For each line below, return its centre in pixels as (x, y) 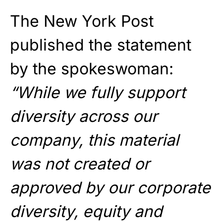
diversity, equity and (86, 211)
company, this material (94, 140)
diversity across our (84, 116)
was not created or (80, 164)
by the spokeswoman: (92, 68)
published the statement (101, 45)
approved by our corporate (110, 187)
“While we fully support (98, 92)
